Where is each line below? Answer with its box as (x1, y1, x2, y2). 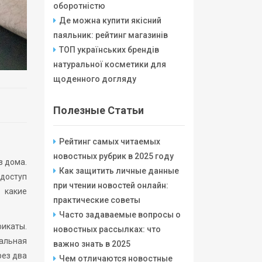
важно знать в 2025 (53, 239, 130, 249)
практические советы (53, 195, 140, 205)
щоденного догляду (53, 74, 136, 84)
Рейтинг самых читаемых (59, 137, 160, 146)
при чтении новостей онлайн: (53, 181, 168, 190)
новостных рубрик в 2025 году (53, 151, 174, 161)
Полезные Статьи (53, 104, 144, 116)
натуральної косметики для (53, 60, 166, 69)
